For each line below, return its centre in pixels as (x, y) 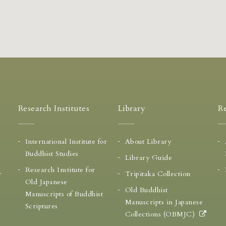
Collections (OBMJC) (161, 214)
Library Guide (149, 158)
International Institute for (66, 142)
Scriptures (41, 206)
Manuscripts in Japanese (164, 202)
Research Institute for (60, 170)
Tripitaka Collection (158, 174)
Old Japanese (46, 182)
